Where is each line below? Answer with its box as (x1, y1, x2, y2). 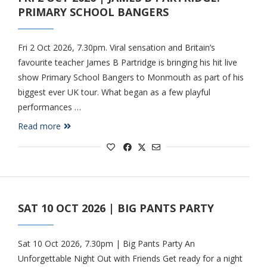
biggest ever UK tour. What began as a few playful (17, 86, 210, 98)
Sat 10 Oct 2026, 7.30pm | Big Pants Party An (17, 238, 195, 249)
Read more (17, 120, 61, 132)
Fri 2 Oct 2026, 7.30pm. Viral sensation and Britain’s (17, 42, 215, 53)
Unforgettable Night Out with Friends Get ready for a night (17, 253, 243, 264)
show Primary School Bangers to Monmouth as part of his (17, 72, 244, 83)
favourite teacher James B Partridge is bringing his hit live (17, 57, 237, 68)
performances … (17, 101, 81, 113)
